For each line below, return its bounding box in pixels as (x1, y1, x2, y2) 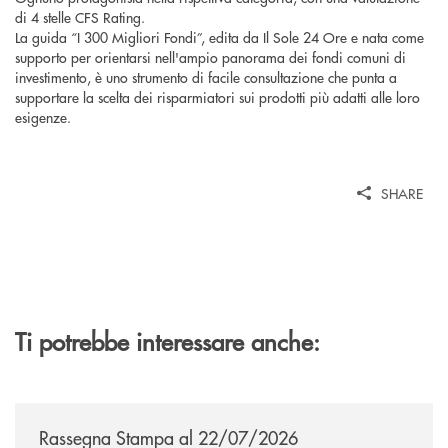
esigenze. (15, 106, 71, 127)
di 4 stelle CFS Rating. (15, 6, 145, 27)
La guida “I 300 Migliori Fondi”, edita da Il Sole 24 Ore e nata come (15, 26, 424, 47)
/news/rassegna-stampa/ (14, 401, 168, 422)
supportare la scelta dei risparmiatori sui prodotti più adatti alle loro (15, 86, 420, 107)
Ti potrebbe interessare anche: (15, 323, 320, 357)
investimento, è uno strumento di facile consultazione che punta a (15, 66, 397, 87)
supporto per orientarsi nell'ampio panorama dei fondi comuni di (15, 46, 406, 67)
